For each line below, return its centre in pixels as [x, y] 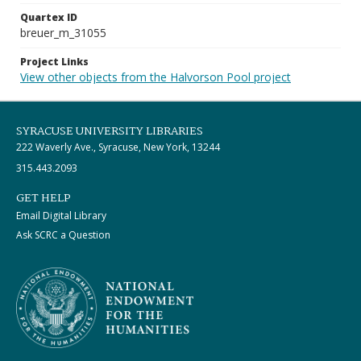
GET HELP [44, 198]
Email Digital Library [61, 216]
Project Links [54, 62]
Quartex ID [49, 17]
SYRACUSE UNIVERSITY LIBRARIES [110, 131]
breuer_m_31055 [63, 33]
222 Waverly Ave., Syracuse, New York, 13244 [118, 147]
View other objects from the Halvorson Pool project [156, 77]
